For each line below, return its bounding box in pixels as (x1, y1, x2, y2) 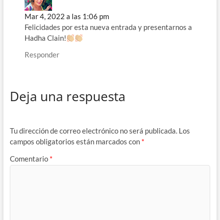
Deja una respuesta (9, 87, 125, 106)
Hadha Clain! (24, 33, 66, 43)
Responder (24, 50, 59, 59)
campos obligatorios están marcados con (9, 137, 141, 146)
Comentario (9, 154, 50, 164)
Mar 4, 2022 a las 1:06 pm (24, 12, 109, 21)
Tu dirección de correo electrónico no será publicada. (9, 126, 177, 135)
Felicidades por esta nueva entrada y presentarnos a (24, 23, 192, 32)
